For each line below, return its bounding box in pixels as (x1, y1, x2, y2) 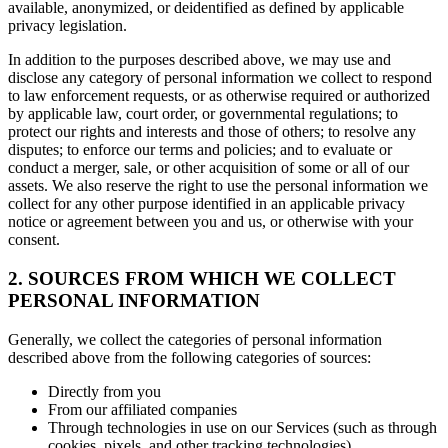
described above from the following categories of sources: (8, 348, 371, 366)
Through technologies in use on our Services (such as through (48, 418, 437, 436)
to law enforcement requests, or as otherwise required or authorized (8, 87, 430, 105)
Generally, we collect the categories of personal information (8, 330, 382, 348)
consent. (8, 231, 60, 249)
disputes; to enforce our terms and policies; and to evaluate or (8, 141, 392, 159)
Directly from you (48, 382, 161, 400)
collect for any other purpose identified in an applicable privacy (8, 195, 405, 213)
